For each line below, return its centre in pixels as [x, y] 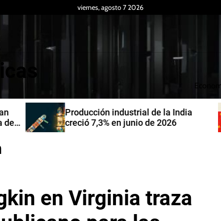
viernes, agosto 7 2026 [110, 7]
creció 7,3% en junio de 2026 [112, 123]
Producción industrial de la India [120, 112]
